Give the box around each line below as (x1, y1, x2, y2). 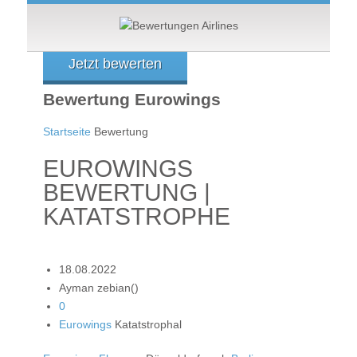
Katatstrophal (112, 317, 182, 331)
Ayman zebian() (59, 280, 139, 294)
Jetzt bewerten (69, 56, 162, 72)
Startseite (43, 124, 91, 138)
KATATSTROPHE (43, 202, 230, 229)
